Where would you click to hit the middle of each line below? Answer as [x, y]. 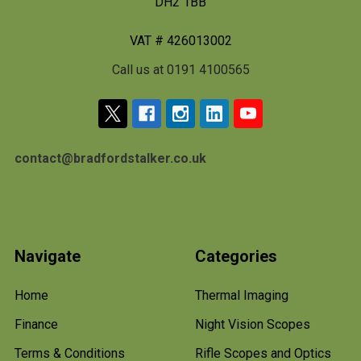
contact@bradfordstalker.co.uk [110, 158]
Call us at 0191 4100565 [180, 69]
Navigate [48, 256]
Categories [236, 256]
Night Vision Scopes [253, 324]
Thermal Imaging [242, 295]
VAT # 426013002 [180, 40]
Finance [36, 324]
